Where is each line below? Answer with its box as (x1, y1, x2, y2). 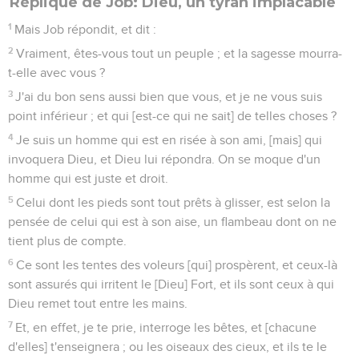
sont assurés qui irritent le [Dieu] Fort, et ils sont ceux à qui (8, 277, 334, 291)
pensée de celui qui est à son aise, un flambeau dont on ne (8, 215, 337, 228)
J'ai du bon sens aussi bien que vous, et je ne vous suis (15, 90, 323, 103)
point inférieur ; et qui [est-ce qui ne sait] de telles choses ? (8, 109, 337, 123)
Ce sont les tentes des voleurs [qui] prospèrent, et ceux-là (16, 258, 338, 272)
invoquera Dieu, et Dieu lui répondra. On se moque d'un (8, 152, 321, 166)
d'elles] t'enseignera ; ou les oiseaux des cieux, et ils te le (8, 340, 327, 353)
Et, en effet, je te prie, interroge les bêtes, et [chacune (15, 321, 317, 334)
